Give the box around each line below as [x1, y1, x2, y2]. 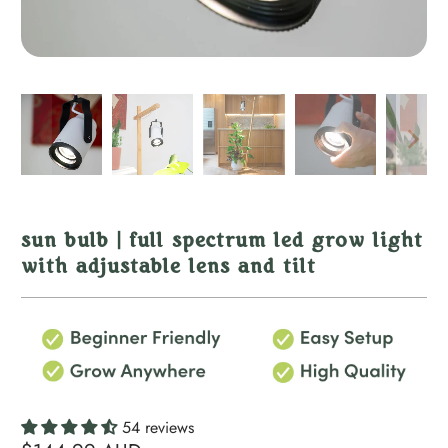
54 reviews [122, 416, 195, 440]
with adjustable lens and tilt [21, 257, 317, 280]
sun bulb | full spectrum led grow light [21, 231, 424, 254]
